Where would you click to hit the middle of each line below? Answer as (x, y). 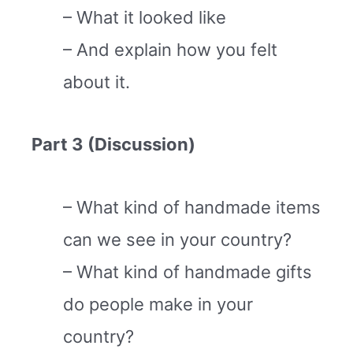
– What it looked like (145, 17)
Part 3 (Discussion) (113, 145)
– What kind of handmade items (192, 207)
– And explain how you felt (170, 49)
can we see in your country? (177, 239)
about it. (97, 82)
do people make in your (158, 304)
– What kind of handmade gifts (188, 271)
